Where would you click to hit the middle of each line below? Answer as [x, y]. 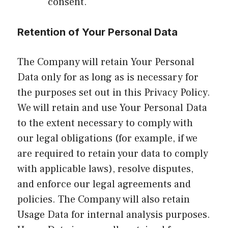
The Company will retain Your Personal [106, 62]
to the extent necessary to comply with [105, 123]
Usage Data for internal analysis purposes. [114, 215]
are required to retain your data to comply [113, 153]
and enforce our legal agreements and [104, 184]
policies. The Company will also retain [104, 199]
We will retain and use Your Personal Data [112, 108]
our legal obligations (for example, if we [107, 138]
